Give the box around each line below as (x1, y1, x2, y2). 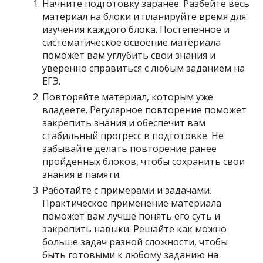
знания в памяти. (42, 168, 122, 181)
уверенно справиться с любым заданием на (42, 62, 245, 75)
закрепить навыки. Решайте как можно (42, 222, 227, 235)
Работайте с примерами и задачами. (42, 184, 212, 197)
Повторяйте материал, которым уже (42, 90, 214, 103)
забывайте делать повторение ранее (42, 142, 217, 155)
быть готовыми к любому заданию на (42, 248, 219, 261)
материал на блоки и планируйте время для (42, 10, 247, 23)
